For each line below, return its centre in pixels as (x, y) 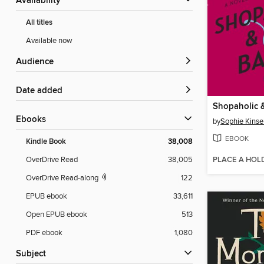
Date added (42, 91)
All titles (39, 23)
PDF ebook (44, 233)
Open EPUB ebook (57, 215)
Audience (38, 62)
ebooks (34, 120)
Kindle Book (46, 142)
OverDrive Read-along (63, 178)
